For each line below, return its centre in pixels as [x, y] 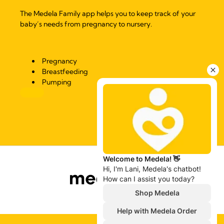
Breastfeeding [65, 72]
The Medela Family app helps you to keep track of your [108, 14]
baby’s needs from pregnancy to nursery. [86, 24]
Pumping [57, 82]
